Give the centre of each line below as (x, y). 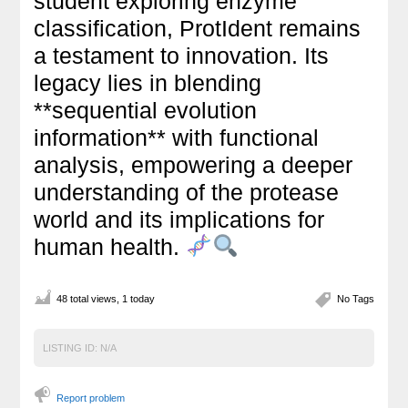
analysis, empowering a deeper (194, 164)
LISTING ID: (71, 347)
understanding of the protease (187, 192)
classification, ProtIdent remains (198, 28)
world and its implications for (179, 219)
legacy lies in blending (148, 82)
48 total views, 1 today (106, 298)
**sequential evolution (146, 110)
